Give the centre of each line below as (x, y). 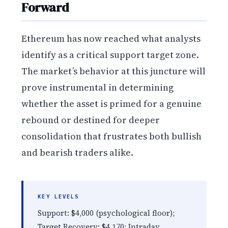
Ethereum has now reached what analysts (111, 38)
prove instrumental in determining (98, 87)
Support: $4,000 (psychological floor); (106, 213)
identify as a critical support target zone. (110, 54)
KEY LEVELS (59, 197)
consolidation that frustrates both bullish (112, 136)
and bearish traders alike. (78, 152)
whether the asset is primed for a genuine (112, 103)
